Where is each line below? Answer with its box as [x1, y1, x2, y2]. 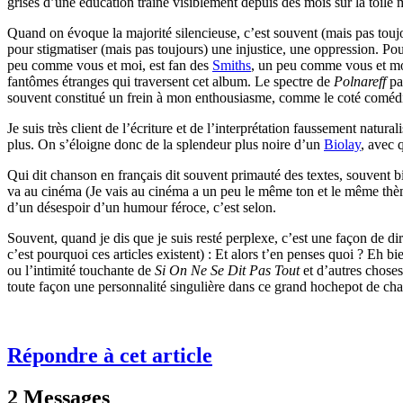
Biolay [324, 137, 361, 153]
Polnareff [334, 74, 386, 90]
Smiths [212, 58, 251, 74]
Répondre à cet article [7, 344, 212, 368]
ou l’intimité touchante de [7, 263, 155, 279]
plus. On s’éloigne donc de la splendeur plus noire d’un [7, 137, 324, 153]
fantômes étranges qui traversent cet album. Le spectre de [7, 74, 334, 90]
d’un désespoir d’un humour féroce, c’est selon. [7, 200, 276, 216]
